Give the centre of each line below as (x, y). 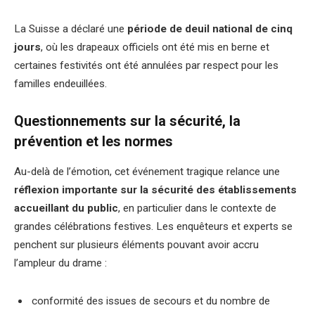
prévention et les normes (94, 142)
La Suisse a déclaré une (71, 28)
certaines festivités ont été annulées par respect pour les (146, 65)
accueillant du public (66, 208)
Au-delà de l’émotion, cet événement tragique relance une (147, 172)
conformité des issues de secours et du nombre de (151, 301)
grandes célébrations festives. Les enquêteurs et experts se (153, 227)
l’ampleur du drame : (60, 263)
